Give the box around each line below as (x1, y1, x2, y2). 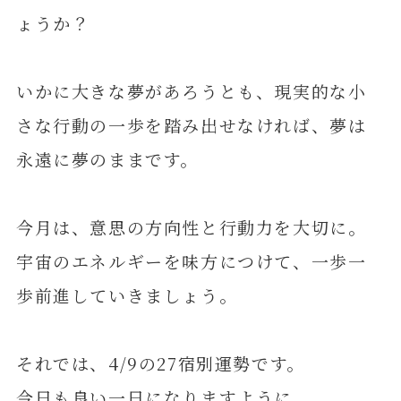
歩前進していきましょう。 (15, 283, 238, 308)
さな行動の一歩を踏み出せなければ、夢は (15, 113, 367, 138)
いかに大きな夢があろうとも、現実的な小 (15, 79, 367, 104)
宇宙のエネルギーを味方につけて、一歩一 (15, 249, 367, 274)
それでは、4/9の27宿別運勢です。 (15, 351, 305, 376)
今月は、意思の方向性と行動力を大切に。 (15, 215, 367, 240)
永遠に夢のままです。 (15, 147, 200, 172)
